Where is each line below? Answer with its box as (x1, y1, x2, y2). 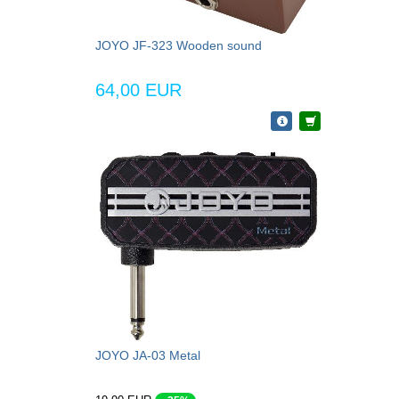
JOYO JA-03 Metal (95, 348, 200, 363)
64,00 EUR (95, 80, 182, 101)
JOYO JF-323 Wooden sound (95, 38, 262, 53)
